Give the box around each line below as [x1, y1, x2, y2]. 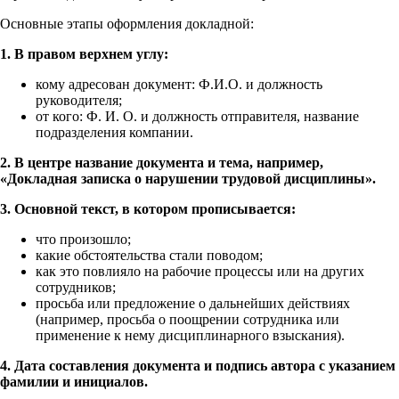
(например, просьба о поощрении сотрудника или [36, 311, 339, 327]
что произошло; [36, 231, 131, 247]
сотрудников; [36, 279, 116, 295]
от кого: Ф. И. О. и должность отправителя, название [36, 108, 359, 124]
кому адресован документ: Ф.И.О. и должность [36, 76, 322, 92]
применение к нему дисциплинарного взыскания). [36, 327, 345, 343]
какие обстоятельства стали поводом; [36, 247, 263, 263]
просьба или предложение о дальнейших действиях [36, 295, 350, 311]
